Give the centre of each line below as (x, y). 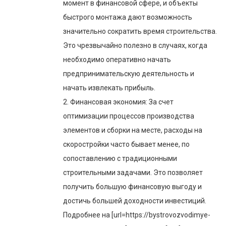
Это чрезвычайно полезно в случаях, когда (135, 45)
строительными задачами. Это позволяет (133, 172)
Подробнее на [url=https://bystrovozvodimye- (137, 215)
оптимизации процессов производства (129, 116)
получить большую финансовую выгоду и (132, 186)
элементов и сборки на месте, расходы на (133, 130)
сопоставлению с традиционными (120, 158)
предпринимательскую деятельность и (129, 73)
